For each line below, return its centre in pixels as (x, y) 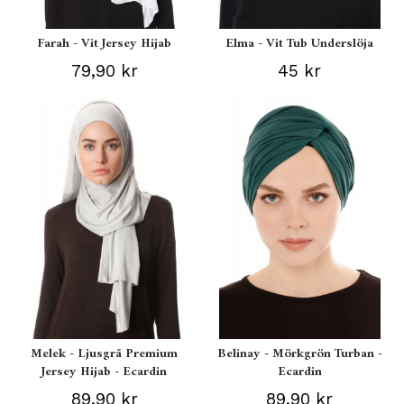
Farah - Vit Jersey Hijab (105, 43)
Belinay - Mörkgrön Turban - (299, 353)
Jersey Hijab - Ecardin (105, 372)
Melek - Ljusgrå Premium (105, 353)
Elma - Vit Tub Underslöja (300, 43)
